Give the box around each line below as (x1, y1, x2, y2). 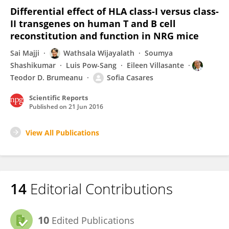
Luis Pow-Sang (66, 60, 117, 70)
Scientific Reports (29, 93, 88, 102)
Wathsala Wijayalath (63, 48, 134, 58)
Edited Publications (49, 214, 134, 226)
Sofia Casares (107, 73, 153, 82)
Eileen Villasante (127, 60, 184, 70)
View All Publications (26, 128, 99, 138)
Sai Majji (10, 48, 39, 58)
